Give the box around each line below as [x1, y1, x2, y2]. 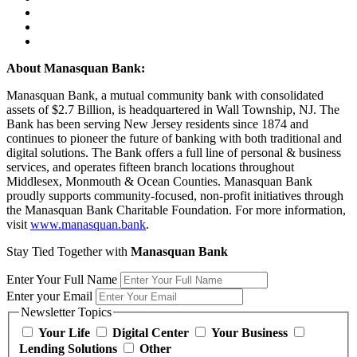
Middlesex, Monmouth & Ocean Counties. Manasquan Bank [6, 174, 312, 188]
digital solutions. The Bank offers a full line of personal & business [6, 145, 341, 159]
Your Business [211, 325, 288, 339]
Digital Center [112, 325, 189, 339]
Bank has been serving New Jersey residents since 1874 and [6, 116, 308, 131]
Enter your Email [6, 288, 92, 303]
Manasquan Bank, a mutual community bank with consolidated [6, 88, 324, 102]
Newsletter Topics [21, 304, 112, 319]
